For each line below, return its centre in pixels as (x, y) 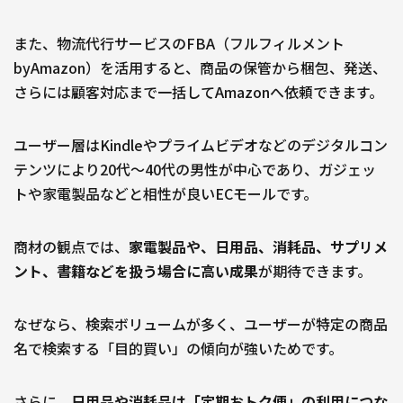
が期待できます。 (315, 271)
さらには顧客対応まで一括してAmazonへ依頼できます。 (198, 92)
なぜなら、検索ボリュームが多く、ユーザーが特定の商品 (201, 324)
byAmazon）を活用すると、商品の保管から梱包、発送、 (200, 68)
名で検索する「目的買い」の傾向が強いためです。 (178, 349)
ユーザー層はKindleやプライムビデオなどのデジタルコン (201, 145)
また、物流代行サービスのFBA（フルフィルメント (179, 44)
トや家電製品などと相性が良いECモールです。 (166, 194)
